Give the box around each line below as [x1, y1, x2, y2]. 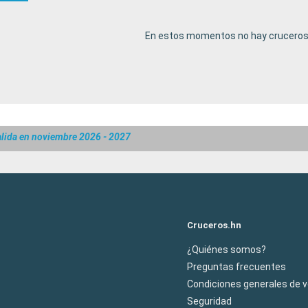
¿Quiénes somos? [187, 243, 266, 255]
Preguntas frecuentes [187, 261, 286, 272]
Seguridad [187, 295, 232, 307]
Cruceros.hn [187, 219, 241, 230]
